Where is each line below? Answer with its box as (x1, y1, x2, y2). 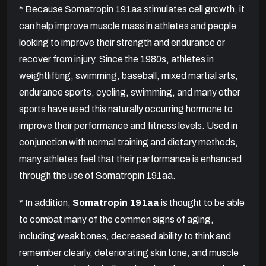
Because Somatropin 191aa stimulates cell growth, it (25, 4, 245, 15)
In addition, (25, 198, 72, 208)
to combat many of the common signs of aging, (19, 214, 214, 225)
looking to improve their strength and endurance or (19, 37, 225, 48)
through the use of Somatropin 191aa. (19, 170, 176, 181)
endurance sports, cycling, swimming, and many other (19, 87, 240, 98)
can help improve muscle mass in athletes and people (19, 21, 236, 31)
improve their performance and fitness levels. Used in (19, 121, 237, 131)
